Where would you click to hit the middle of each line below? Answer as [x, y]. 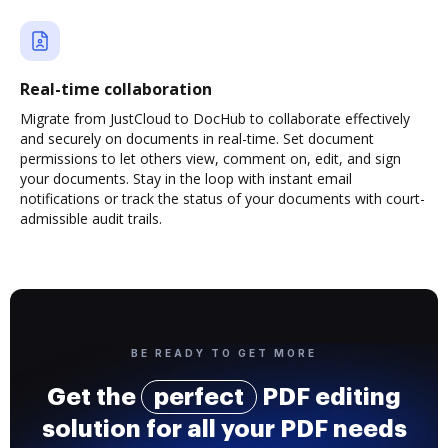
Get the [94, 397]
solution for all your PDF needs [224, 429]
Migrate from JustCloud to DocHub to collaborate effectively [215, 118]
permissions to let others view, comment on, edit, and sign [210, 158]
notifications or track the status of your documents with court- [222, 198]
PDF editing [329, 397]
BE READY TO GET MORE [224, 353]
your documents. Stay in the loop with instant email [186, 178]
